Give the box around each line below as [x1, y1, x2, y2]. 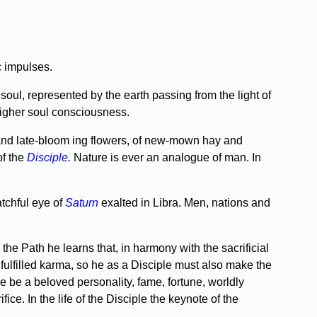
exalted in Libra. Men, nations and [98, 197, 270, 209]
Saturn [65, 197, 98, 209]
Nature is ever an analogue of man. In [74, 151, 261, 164]
